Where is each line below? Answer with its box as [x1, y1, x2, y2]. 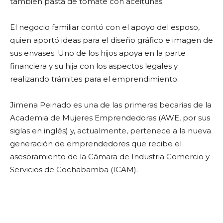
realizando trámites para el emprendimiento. [10, 74, 179, 84]
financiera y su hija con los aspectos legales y [10, 61, 178, 71]
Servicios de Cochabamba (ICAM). [10, 165, 138, 174]
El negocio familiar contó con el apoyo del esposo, [10, 22, 200, 32]
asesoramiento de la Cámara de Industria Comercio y [10, 152, 210, 161]
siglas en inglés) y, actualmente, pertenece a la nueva [10, 126, 211, 135]
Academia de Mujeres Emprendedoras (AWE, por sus [10, 113, 210, 122]
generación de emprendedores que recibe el [10, 139, 182, 148]
